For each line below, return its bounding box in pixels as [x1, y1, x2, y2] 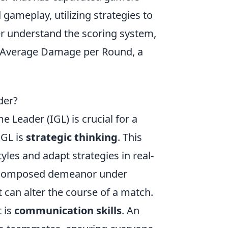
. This [118, 130, 142, 144]
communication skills [14, 204, 122, 217]
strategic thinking [26, 130, 118, 144]
